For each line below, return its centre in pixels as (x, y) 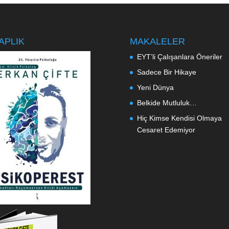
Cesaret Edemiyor (166, 130)
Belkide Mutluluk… (167, 102)
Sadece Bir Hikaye (166, 72)
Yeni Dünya (155, 87)
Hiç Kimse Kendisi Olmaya (179, 118)
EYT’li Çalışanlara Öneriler (179, 56)
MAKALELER (157, 41)
